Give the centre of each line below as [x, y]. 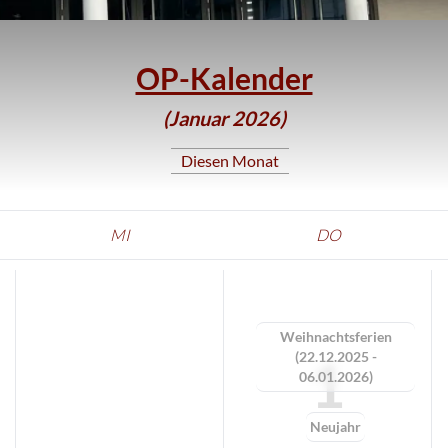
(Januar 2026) [224, 117]
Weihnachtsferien [335, 336]
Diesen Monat [229, 160]
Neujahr [335, 426]
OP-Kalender [224, 77]
